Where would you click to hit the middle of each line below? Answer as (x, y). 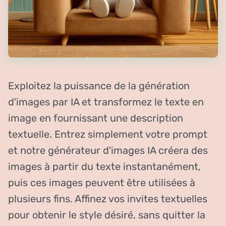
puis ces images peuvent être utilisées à (102, 182)
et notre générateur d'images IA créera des (108, 150)
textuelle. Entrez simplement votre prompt (108, 134)
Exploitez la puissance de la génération (99, 86)
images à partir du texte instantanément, (104, 166)
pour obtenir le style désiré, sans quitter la (107, 215)
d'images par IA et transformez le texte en (106, 102)
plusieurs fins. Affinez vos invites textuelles (108, 199)
